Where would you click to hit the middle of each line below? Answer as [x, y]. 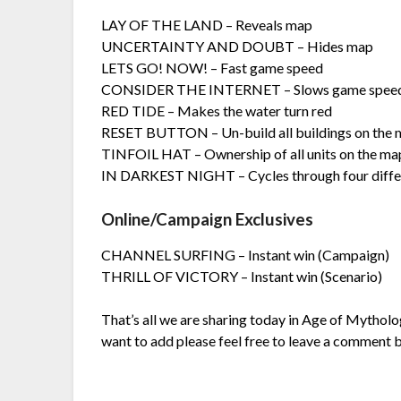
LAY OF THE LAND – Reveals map [207, 25]
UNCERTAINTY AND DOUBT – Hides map [238, 47]
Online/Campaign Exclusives [208, 220]
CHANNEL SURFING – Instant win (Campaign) [246, 255]
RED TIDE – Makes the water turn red [217, 111]
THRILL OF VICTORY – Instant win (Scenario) [242, 277]
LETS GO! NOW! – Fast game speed [213, 68]
